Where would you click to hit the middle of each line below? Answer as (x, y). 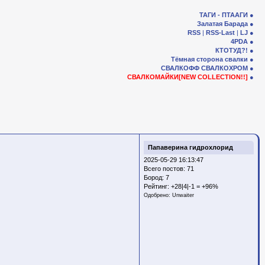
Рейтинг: (157, 186)
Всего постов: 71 (169, 169)
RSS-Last (220, 33)
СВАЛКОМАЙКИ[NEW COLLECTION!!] (188, 77)
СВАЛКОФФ (180, 68)
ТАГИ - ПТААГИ (224, 15)
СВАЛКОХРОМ (224, 68)
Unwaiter (183, 195)
